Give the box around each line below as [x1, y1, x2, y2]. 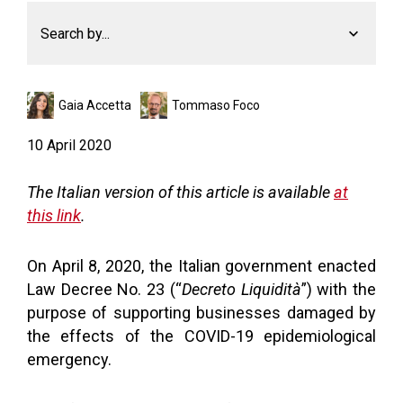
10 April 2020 [27, 137, 112, 154]
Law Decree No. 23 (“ [27, 280, 182, 299]
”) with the [300, 280, 377, 299]
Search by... [40, 24, 110, 42]
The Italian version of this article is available [27, 183, 334, 201]
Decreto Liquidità [181, 280, 301, 299]
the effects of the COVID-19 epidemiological [27, 327, 376, 345]
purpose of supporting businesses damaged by [27, 303, 376, 322]
